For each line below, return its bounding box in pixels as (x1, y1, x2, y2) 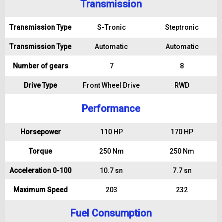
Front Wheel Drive (83, 81, 140, 89)
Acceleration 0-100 (9, 166, 71, 174)
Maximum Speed (13, 186, 68, 194)
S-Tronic (97, 23, 126, 31)
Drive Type (24, 81, 57, 89)
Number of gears (12, 62, 68, 70)
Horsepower (20, 128, 61, 136)
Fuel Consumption (70, 207, 152, 219)
